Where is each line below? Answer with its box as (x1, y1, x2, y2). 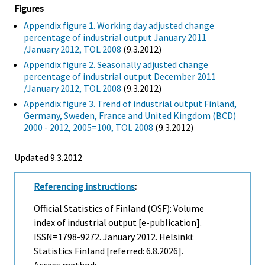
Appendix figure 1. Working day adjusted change (24, 19, 214, 31)
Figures (14, 2, 44, 14)
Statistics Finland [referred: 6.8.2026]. (34, 244, 183, 257)
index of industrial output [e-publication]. (34, 216, 202, 228)
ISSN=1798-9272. (34, 230, 103, 243)
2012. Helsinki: (135, 230, 194, 243)
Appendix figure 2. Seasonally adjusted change (24, 58, 208, 70)
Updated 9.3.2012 (14, 151, 82, 163)
